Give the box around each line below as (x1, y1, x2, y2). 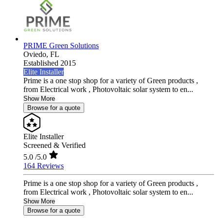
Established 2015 (23, 59, 76, 68)
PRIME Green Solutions (23, 41, 99, 50)
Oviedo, (23, 50, 50, 59)
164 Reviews (23, 162, 64, 170)
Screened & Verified (23, 141, 86, 150)
